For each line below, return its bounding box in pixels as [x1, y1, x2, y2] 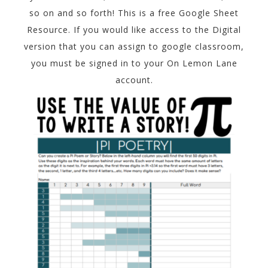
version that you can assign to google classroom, [24, 41, 244, 53]
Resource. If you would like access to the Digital [27, 24, 241, 36]
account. [115, 74, 153, 86]
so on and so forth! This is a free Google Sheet [29, 7, 239, 19]
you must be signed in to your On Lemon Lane [31, 57, 237, 69]
